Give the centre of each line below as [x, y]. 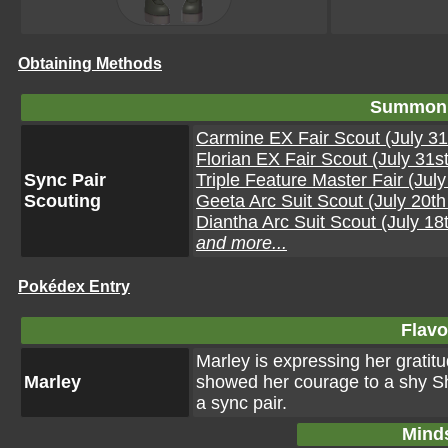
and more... [241, 243]
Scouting [62, 201]
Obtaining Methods [90, 63]
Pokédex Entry [74, 286]
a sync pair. [241, 403]
